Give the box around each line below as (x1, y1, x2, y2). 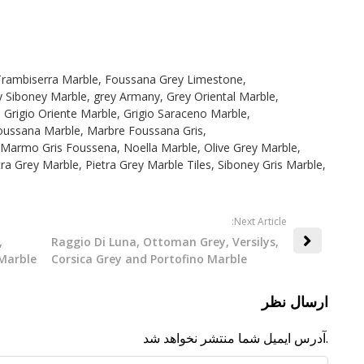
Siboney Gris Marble (217, 156, 323, 172)
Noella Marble (123, 139, 197, 155)
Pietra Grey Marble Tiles (84, 156, 211, 172)
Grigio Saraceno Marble (123, 105, 247, 121)
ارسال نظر (261, 291, 328, 311)
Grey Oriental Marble (166, 88, 275, 104)
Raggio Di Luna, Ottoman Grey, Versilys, (50, 233, 279, 249)
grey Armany (93, 88, 160, 104)
